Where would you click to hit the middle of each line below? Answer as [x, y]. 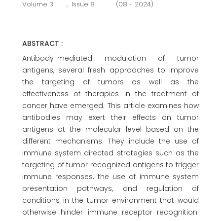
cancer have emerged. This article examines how [110, 106]
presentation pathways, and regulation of [110, 188]
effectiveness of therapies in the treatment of [110, 94]
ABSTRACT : [42, 43]
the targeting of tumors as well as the [110, 82]
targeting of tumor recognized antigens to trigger [110, 165]
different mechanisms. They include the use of [110, 141]
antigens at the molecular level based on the [110, 129]
